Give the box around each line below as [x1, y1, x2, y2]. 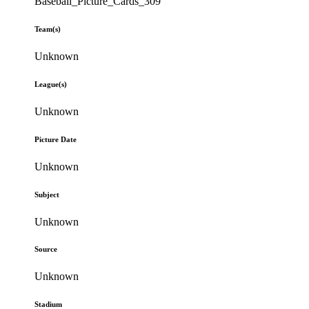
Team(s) [34, 24, 61, 33]
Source [34, 245, 58, 254]
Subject [34, 190, 60, 199]
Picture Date [34, 134, 77, 143]
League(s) [34, 79, 68, 88]
